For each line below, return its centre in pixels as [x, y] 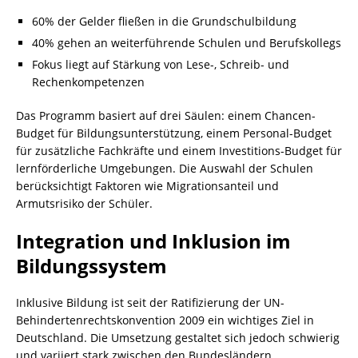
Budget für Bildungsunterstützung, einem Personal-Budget [174, 133]
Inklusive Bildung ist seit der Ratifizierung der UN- [150, 302]
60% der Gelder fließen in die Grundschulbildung [164, 21]
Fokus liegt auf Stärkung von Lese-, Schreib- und [161, 64]
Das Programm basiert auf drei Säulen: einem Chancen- [166, 115]
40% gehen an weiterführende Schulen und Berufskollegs [187, 43]
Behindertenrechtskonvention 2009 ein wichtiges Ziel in [165, 320]
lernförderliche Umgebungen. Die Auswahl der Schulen [165, 168]
